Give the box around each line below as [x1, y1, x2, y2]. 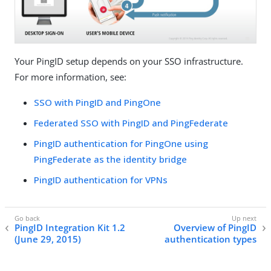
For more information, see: [15, 70, 126, 83]
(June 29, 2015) [15, 232, 81, 245]
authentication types [165, 232, 256, 245]
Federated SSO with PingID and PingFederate [34, 116, 228, 129]
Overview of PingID [174, 221, 256, 233]
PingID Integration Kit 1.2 [15, 221, 125, 233]
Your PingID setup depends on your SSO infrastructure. [15, 54, 243, 67]
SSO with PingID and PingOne [34, 96, 161, 108]
